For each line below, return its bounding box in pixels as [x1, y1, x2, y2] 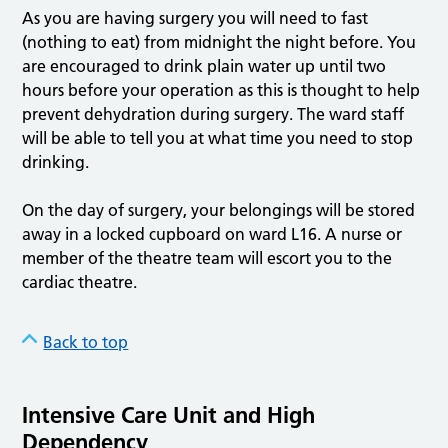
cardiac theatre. [22, 272, 138, 293]
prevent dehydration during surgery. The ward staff [22, 104, 405, 125]
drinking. [22, 152, 90, 173]
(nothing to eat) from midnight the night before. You [22, 32, 417, 53]
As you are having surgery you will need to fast [22, 8, 369, 29]
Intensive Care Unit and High [22, 401, 316, 430]
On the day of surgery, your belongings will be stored [22, 200, 416, 221]
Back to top [43, 332, 129, 353]
